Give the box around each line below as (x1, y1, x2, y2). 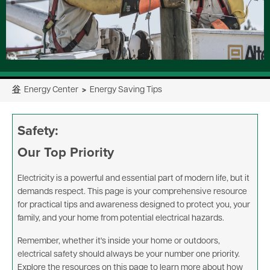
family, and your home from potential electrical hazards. (17, 214, 224, 224)
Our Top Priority (17, 142, 114, 162)
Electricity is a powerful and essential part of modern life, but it (17, 174, 250, 184)
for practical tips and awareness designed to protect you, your (17, 201, 250, 210)
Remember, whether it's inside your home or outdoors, (17, 237, 220, 246)
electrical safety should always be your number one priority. (17, 250, 240, 260)
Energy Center (20, 86, 82, 95)
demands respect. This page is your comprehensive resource (17, 187, 247, 197)
